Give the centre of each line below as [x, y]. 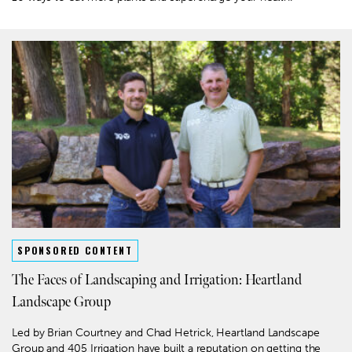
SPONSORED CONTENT [75, 251]
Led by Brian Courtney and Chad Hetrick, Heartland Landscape [166, 333]
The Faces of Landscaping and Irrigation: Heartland [157, 280]
